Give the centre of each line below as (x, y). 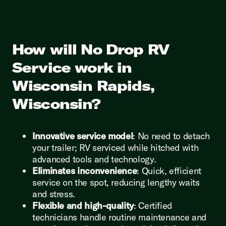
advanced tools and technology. (94, 159)
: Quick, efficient (169, 171)
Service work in (72, 67)
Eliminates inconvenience (85, 171)
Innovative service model (83, 136)
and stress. (54, 194)
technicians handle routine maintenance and (119, 217)
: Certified (153, 205)
